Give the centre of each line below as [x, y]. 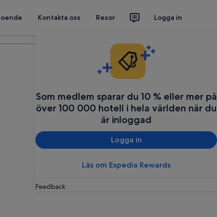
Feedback [50, 186]
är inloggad [126, 119]
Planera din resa [161, 39]
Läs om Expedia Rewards [126, 165]
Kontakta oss [59, 17]
